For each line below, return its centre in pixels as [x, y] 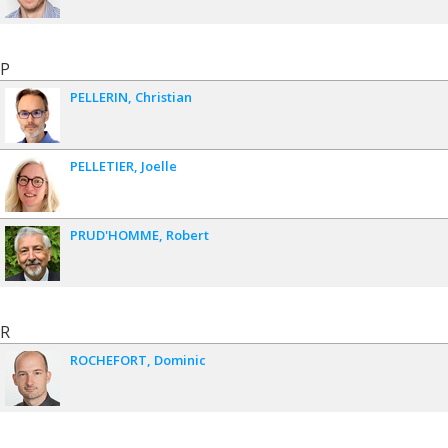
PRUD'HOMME [114, 234]
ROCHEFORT [108, 359]
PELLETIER [102, 165]
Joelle [159, 165]
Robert [187, 234]
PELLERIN [99, 96]
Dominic [180, 359]
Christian [163, 96]
